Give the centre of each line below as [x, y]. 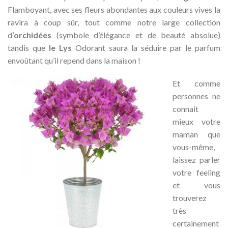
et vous [196, 185]
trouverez [190, 198]
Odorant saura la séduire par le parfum [146, 48]
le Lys [60, 48]
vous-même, [194, 147]
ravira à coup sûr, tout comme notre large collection [114, 22]
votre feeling [196, 172]
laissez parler [196, 160]
